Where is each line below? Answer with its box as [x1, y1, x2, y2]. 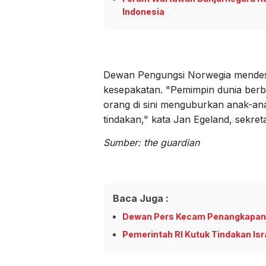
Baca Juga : [113, 192, 169, 205]
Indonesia [122, 7, 164, 17]
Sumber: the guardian [103, 137, 199, 149]
